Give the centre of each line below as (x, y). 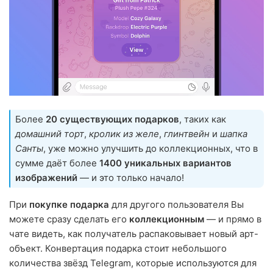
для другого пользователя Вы (176, 205)
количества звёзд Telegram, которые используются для (133, 263)
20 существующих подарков (112, 119)
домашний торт (50, 134)
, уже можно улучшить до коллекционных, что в (151, 149)
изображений (46, 178)
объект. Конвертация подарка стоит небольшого (118, 249)
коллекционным (167, 219)
